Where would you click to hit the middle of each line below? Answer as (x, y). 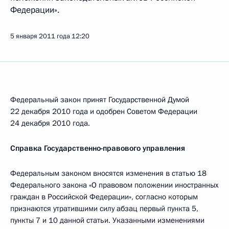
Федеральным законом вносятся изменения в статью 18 (108, 173)
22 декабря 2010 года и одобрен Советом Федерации (104, 111)
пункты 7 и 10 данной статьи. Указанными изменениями (107, 220)
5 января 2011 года (40, 36)
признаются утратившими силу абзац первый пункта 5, (104, 209)
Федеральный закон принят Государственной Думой (100, 100)
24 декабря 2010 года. (50, 123)
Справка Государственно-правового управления (98, 148)
